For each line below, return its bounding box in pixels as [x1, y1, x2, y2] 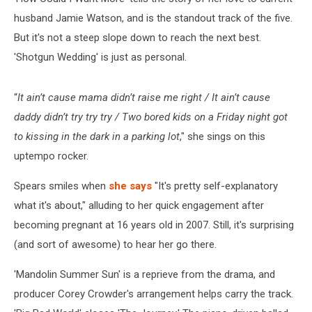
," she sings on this [180, 130, 265, 143]
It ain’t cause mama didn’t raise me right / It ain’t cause [17, 91, 270, 104]
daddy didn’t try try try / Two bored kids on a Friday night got [14, 111, 288, 123]
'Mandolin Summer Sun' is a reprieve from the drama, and [14, 268, 275, 281]
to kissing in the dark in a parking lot [14, 130, 180, 143]
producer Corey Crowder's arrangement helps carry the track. [14, 288, 293, 300]
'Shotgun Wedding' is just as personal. [14, 51, 187, 63]
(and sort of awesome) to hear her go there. [14, 238, 217, 251]
